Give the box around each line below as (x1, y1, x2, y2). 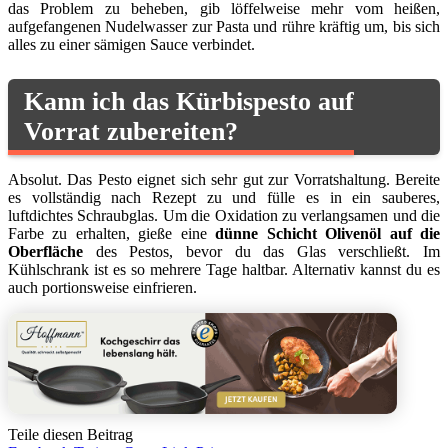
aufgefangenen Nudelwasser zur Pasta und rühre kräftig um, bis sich (8, 17, 440, 35)
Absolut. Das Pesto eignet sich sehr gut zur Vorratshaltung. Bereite (8, 171, 440, 189)
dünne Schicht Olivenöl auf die (215, 225, 441, 243)
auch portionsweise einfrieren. (8, 279, 197, 297)
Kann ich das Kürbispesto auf (24, 87, 354, 117)
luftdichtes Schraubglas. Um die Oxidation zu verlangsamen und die (8, 207, 440, 225)
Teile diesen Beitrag (8, 425, 133, 443)
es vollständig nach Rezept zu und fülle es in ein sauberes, (8, 189, 440, 207)
